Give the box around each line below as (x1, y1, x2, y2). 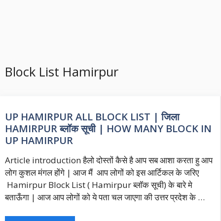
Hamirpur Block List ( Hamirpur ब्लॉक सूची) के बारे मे (5, 179, 192, 191)
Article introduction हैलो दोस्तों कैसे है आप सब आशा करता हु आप (5, 154, 213, 166)
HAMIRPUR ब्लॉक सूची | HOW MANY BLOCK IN (5, 122, 212, 135)
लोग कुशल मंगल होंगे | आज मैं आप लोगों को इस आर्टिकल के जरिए (5, 167, 199, 179)
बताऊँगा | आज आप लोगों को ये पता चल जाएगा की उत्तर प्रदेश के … (5, 191, 205, 203)
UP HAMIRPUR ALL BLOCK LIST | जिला (5, 110, 182, 123)
